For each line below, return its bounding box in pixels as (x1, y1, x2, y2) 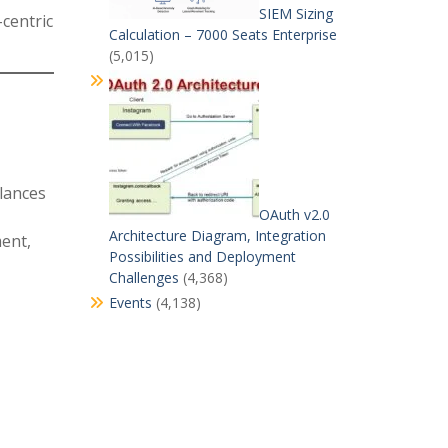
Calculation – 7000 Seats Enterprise (108, 25, 337, 44)
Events (108, 293, 152, 312)
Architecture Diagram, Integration (108, 226, 326, 245)
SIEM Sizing (258, 4, 333, 23)
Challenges (108, 268, 179, 287)
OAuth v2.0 (258, 205, 330, 224)
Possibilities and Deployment (108, 247, 296, 266)
